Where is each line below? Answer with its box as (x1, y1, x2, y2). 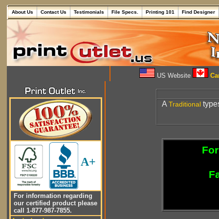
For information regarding (12, 192, 92, 199)
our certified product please (12, 199, 97, 207)
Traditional (169, 100, 201, 108)
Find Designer (182, 9, 215, 15)
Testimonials (74, 9, 104, 15)
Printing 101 (146, 9, 175, 15)
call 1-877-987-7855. (12, 207, 72, 214)
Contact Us (41, 9, 66, 15)
